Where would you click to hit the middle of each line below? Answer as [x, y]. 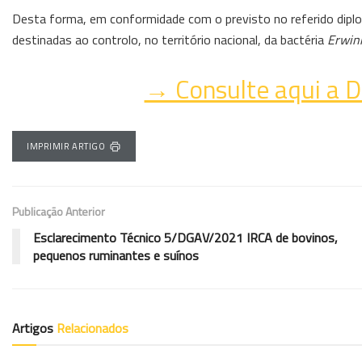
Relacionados [93, 328]
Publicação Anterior [59, 211]
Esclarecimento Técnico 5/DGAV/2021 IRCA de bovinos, [185, 237]
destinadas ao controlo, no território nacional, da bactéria [170, 39]
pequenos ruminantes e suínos [116, 255]
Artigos [34, 328]
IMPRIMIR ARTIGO [66, 147]
